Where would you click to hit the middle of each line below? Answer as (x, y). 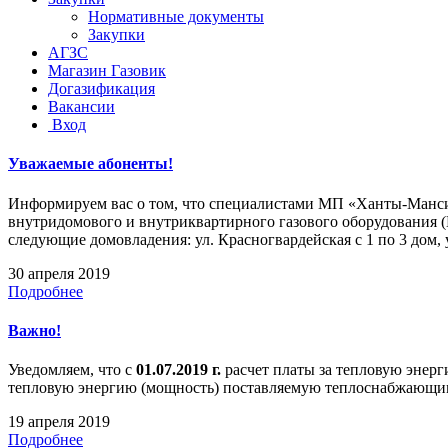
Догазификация (101, 88)
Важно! (34, 330)
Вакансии (81, 106)
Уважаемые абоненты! (90, 164)
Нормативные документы (176, 16)
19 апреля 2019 (59, 422)
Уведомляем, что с (70, 370)
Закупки (116, 34)
